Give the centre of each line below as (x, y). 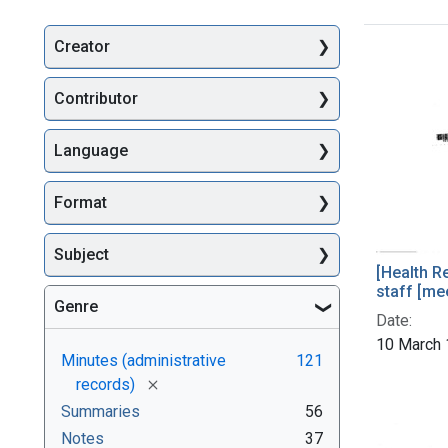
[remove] (182, 383)
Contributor (96, 99)
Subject (81, 255)
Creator (82, 47)
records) (105, 384)
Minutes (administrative (143, 360)
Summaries (100, 411)
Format (80, 203)
